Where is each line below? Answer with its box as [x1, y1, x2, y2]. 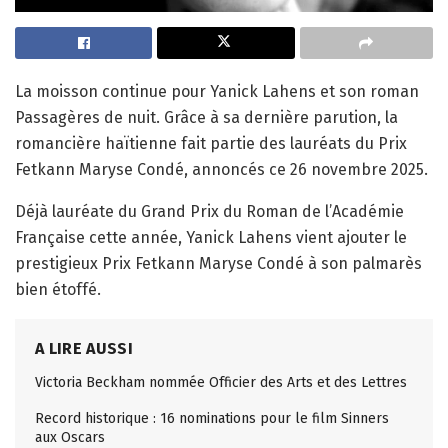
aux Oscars [35, 428, 105, 446]
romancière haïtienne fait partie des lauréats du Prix [15, 133, 407, 153]
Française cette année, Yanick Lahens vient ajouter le [15, 227, 407, 247]
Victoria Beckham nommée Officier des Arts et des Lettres [35, 373, 407, 391]
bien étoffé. [15, 279, 101, 299]
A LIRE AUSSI [35, 338, 133, 358]
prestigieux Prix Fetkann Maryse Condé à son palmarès [15, 253, 422, 273]
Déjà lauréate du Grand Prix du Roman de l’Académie [15, 201, 404, 221]
